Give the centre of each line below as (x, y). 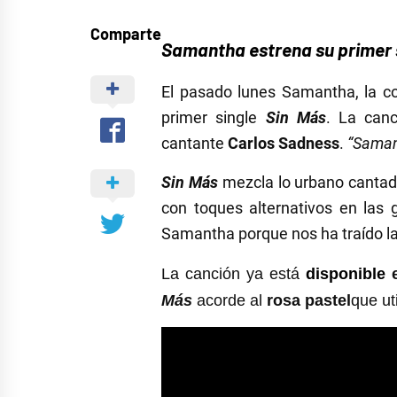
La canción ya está (234, 274)
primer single (214, 118)
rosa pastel (309, 301)
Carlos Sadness (284, 144)
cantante (195, 144)
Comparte (126, 34)
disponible (348, 274)
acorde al (232, 301)
